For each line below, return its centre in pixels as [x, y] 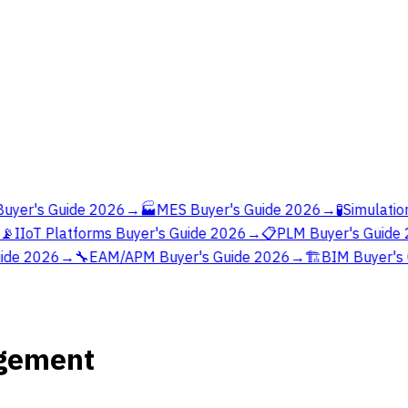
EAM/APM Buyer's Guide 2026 [183, 257]
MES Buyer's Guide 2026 [232, 209]
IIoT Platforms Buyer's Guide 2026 [124, 233]
